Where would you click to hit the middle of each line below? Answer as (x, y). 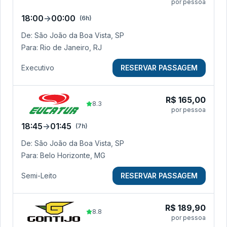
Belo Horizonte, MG (73, 155)
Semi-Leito (39, 176)
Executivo (38, 68)
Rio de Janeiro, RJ (71, 47)
